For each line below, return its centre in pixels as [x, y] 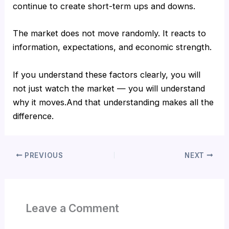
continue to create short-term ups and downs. [104, 6]
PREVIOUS [43, 155]
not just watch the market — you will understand [109, 88]
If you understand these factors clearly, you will [107, 74]
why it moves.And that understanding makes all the [113, 102]
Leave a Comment [72, 208]
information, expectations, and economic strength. [112, 47]
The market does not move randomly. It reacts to [110, 33]
